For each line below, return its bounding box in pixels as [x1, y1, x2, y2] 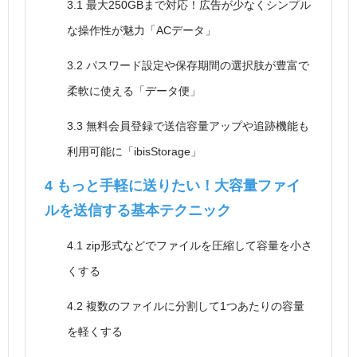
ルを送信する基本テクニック [45, 202, 231, 219]
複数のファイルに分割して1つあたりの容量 [83, 300, 304, 313]
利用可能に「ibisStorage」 [67, 145, 202, 159]
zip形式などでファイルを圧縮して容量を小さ [83, 239, 312, 253]
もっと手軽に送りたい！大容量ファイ [53, 178, 300, 194]
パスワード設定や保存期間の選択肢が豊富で [83, 59, 309, 73]
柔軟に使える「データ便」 [67, 84, 201, 98]
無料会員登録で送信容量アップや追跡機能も [83, 120, 309, 133]
